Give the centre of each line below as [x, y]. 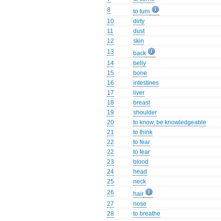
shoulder [145, 113]
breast [142, 103]
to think [143, 132]
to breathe [147, 214]
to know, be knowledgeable [170, 123]
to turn [142, 12]
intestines [146, 83]
